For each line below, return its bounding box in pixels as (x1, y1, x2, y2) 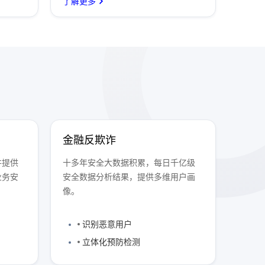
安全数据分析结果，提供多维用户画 (63, 172, 196, 182)
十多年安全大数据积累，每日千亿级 (63, 158, 196, 167)
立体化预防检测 (82, 237, 141, 247)
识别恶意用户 (82, 219, 132, 229)
